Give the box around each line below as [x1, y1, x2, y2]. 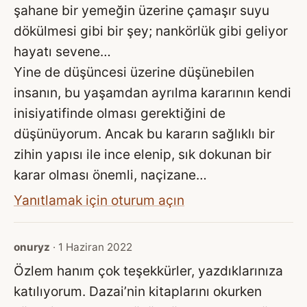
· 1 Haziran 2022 [50, 240, 132, 254]
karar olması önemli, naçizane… [14, 166, 207, 183]
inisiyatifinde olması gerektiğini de [14, 104, 225, 121]
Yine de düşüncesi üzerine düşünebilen [14, 63, 254, 80]
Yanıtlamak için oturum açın [14, 191, 184, 208]
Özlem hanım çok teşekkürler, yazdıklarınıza [14, 262, 283, 279]
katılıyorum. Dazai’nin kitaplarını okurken [14, 282, 262, 299]
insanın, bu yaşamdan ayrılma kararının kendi [14, 84, 291, 101]
